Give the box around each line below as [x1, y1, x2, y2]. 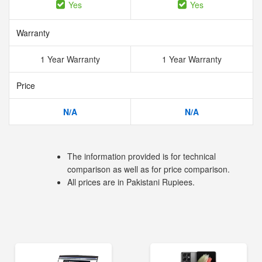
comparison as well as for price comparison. [67, 163, 230, 175]
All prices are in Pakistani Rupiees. [67, 176, 195, 188]
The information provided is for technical [67, 150, 216, 162]
